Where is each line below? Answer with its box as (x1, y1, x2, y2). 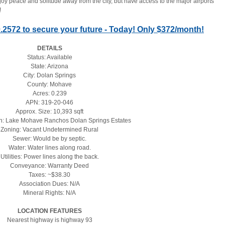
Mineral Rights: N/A (23, 189, 76, 196)
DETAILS (37, 44, 62, 52)
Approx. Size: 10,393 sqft (16, 107, 83, 115)
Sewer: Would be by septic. (13, 135, 86, 142)
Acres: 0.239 (32, 89, 67, 97)
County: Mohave (27, 80, 72, 88)
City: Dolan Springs (23, 71, 76, 79)
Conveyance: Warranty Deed (10, 162, 89, 169)
